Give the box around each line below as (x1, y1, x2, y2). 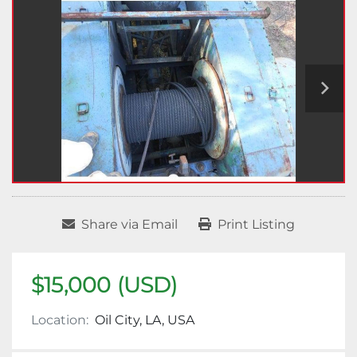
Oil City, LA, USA (95, 312, 194, 328)
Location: (31, 312, 88, 328)
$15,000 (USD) (31, 271, 178, 299)
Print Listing (218, 217, 295, 233)
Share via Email (81, 217, 178, 233)
